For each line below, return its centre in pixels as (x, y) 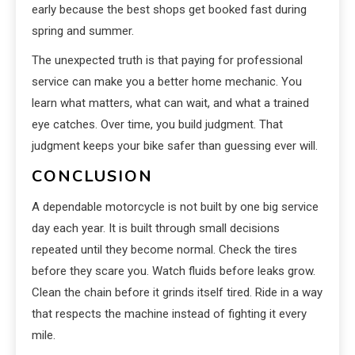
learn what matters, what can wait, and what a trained (170, 103)
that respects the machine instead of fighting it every (169, 314)
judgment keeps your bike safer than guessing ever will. (175, 146)
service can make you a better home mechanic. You (167, 82)
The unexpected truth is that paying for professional (167, 61)
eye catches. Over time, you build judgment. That (157, 125)
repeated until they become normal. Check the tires (164, 250)
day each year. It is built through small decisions (156, 229)
